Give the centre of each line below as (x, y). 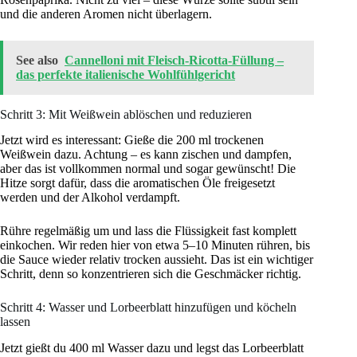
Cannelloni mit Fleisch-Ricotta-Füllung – (174, 60)
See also (37, 60)
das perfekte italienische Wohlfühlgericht (126, 74)
